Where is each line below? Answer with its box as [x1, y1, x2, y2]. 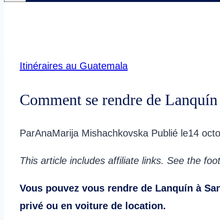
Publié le [151, 128, 188, 139]
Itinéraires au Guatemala [20, 60, 128, 72]
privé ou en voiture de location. [20, 200, 166, 212]
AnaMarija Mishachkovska [35, 128, 148, 139]
